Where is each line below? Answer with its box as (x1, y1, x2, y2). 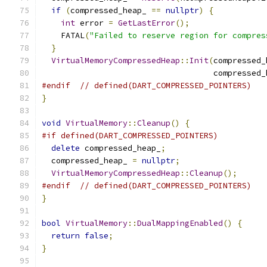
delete (51, 143, 80, 153)
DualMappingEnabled (137, 218, 223, 228)
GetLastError (118, 18, 175, 28)
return (51, 231, 80, 241)
